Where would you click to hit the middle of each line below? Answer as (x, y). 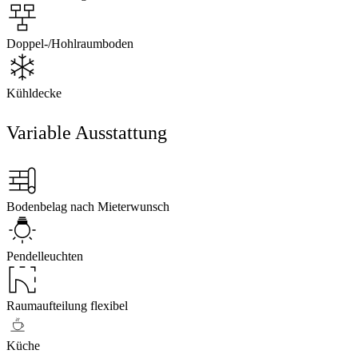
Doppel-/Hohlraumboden (70, 44)
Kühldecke (34, 93)
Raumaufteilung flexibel (67, 306)
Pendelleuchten (45, 257)
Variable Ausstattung (87, 133)
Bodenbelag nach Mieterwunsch (88, 207)
